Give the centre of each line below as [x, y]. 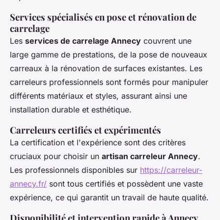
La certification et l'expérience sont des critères [98, 143]
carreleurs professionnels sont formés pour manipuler [109, 82]
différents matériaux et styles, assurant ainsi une [98, 96]
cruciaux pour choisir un [56, 156]
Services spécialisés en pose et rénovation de [103, 17]
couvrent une [166, 41]
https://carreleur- [171, 170]
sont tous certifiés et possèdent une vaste [125, 184]
